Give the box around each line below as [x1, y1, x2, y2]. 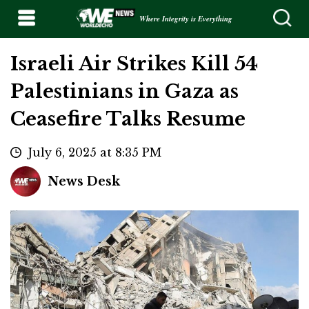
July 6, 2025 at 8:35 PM [28, 146, 161, 160]
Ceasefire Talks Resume [10, 108, 246, 131]
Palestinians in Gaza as [10, 80, 239, 103]
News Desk [48, 174, 120, 190]
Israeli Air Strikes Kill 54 [10, 52, 258, 76]
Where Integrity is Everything [139, 13, 232, 24]
